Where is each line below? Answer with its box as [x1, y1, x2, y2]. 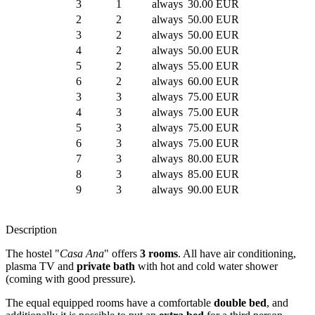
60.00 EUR [188, 75, 239, 88]
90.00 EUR [188, 184, 239, 196]
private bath [77, 260, 135, 273]
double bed [214, 297, 266, 309]
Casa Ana [60, 247, 104, 260]
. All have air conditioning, [178, 247, 296, 260]
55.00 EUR [188, 60, 239, 72]
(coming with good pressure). [6, 273, 136, 285]
